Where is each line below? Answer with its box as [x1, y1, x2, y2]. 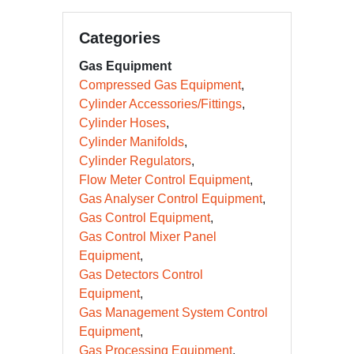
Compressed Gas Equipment [79, 78, 241, 92]
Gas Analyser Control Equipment [79, 192, 262, 205]
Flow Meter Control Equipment [79, 173, 250, 186]
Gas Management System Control [79, 306, 268, 319]
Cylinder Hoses [79, 116, 166, 130]
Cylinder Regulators [79, 154, 191, 168]
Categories [79, 29, 160, 47]
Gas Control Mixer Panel [79, 230, 217, 243]
